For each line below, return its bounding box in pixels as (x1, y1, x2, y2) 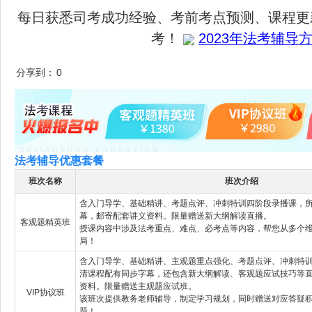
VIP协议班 (26, 287, 65, 297)
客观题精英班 (20, 217, 70, 227)
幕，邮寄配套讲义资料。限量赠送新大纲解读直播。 (79, 210, 272, 221)
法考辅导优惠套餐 (15, 154, 104, 166)
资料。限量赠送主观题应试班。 (79, 281, 196, 291)
